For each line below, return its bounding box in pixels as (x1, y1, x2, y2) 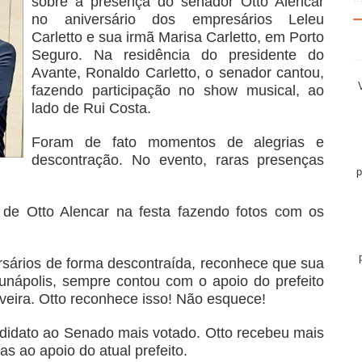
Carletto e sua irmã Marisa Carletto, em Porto (31, 28, 325, 45)
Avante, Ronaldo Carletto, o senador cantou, (31, 64, 325, 81)
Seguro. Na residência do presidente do (31, 46, 325, 63)
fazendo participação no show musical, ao (31, 82, 325, 99)
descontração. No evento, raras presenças (31, 151, 325, 168)
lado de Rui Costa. (31, 99, 151, 116)
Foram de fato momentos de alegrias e (31, 133, 325, 150)
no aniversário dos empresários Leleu (31, 11, 325, 27)
